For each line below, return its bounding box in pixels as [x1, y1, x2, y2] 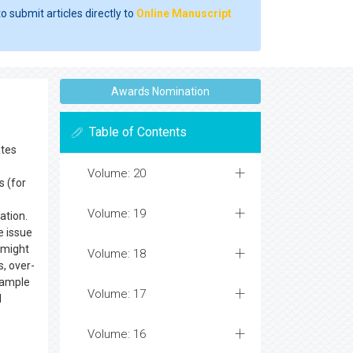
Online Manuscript [136, 7, 232, 20]
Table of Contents [89, 124, 187, 139]
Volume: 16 [87, 327, 146, 341]
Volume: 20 [87, 166, 146, 180]
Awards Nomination [111, 85, 210, 98]
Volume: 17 [87, 287, 146, 301]
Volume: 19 [87, 206, 146, 221]
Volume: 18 [87, 247, 146, 261]
